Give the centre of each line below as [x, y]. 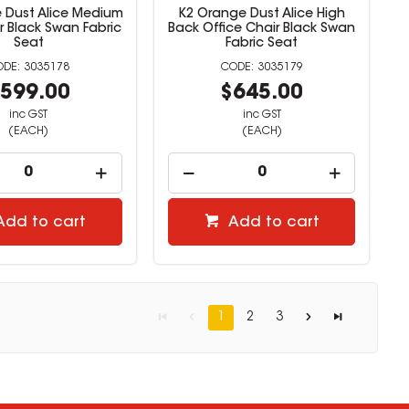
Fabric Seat [262, 43]
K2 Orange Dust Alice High [262, 14]
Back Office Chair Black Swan [262, 29]
